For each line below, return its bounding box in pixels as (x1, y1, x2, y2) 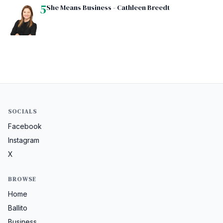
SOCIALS (8, 108, 37, 116)
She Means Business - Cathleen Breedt (46, 2, 170, 13)
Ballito (8, 204, 27, 213)
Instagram (8, 136, 39, 145)
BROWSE (8, 175, 37, 184)
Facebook (8, 122, 42, 131)
